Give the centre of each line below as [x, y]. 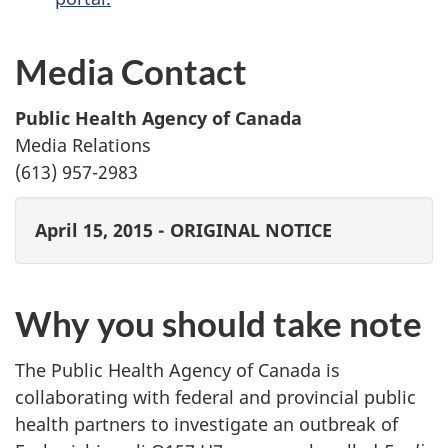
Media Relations [83, 144]
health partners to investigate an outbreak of [206, 423]
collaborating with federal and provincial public [215, 396]
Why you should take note [218, 323]
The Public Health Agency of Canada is [177, 369]
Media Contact [131, 71]
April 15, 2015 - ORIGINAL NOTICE [183, 230]
